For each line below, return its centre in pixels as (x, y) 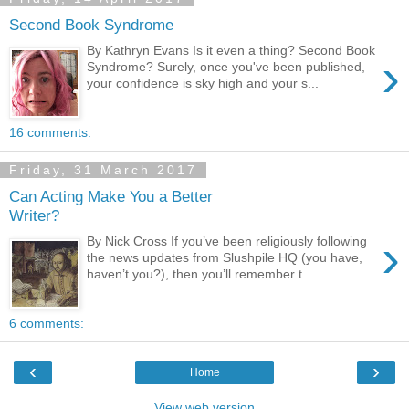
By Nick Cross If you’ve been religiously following (227, 241)
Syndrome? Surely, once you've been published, (226, 67)
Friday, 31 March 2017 (103, 170)
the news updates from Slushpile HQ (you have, (225, 258)
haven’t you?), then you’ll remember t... (200, 274)
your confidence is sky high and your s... (203, 84)
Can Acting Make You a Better (111, 196)
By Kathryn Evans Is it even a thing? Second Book (231, 51)
